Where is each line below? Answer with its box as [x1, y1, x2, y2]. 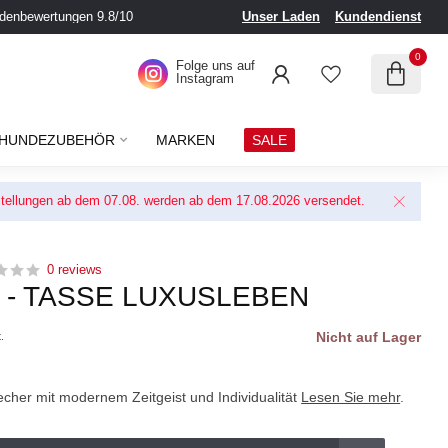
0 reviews [47, 263, 103, 277]
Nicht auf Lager [315, 329, 421, 345]
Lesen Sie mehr [301, 389, 401, 405]
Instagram [176, 71, 234, 86]
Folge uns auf [176, 58, 255, 73]
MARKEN [155, 132, 215, 148]
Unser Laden [242, 9, 320, 24]
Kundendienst [335, 9, 421, 24]
